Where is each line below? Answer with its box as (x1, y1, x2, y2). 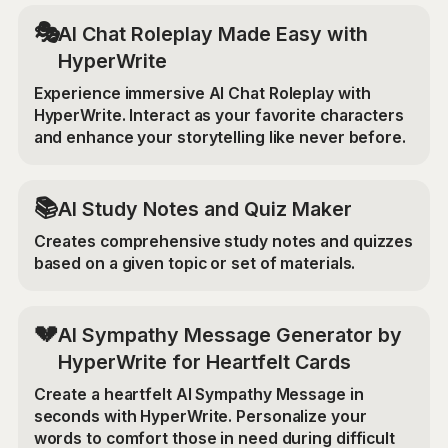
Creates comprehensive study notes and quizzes (33, 231, 414, 251)
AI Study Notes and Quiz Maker (57, 197, 352, 222)
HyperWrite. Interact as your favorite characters (33, 105, 404, 125)
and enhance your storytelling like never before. (33, 127, 406, 147)
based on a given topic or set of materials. (33, 253, 356, 273)
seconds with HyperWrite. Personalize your (33, 406, 367, 426)
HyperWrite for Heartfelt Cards (57, 350, 351, 375)
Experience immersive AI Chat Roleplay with (33, 83, 371, 103)
